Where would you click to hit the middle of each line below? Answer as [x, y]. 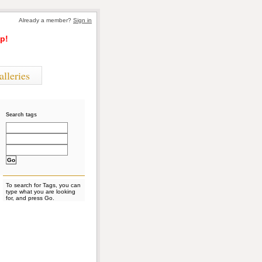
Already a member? [46, 20]
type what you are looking [41, 192]
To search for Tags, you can [43, 185]
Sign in [82, 20]
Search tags [21, 115]
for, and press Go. [30, 198]
